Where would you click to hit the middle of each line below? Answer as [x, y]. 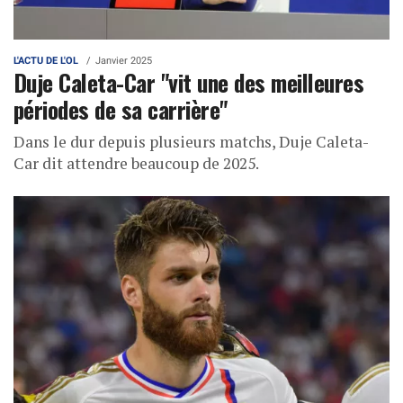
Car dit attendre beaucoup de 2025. [139, 163]
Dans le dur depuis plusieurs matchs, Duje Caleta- [191, 141]
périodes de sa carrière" [121, 108]
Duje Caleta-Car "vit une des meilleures [189, 81]
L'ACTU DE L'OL [46, 60]
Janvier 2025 [124, 60]
